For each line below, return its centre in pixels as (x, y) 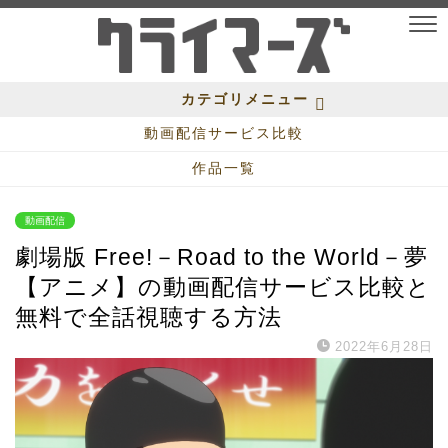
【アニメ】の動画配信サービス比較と (223, 287)
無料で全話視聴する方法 (148, 317)
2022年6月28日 (384, 347)
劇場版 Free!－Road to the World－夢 (221, 257)
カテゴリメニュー (245, 99)
